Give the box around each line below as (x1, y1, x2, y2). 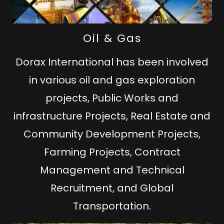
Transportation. (73, 198, 151, 213)
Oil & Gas (82, 30, 141, 46)
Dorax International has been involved (15, 54, 208, 69)
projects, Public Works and (45, 90, 178, 105)
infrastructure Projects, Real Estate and (13, 108, 210, 123)
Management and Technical (39, 162, 184, 177)
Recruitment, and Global (50, 180, 173, 195)
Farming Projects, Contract (43, 144, 180, 159)
